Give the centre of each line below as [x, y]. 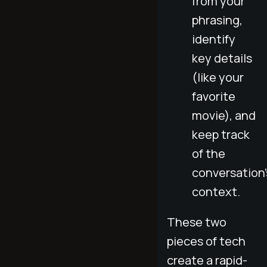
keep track [221, 134]
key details [222, 58]
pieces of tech [206, 241]
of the [209, 153]
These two [197, 222]
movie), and [224, 115]
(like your [218, 77]
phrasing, [217, 20]
